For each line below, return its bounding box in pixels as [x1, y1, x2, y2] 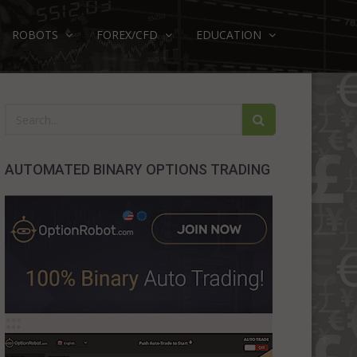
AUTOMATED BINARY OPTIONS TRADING [5, 161, 270, 178]
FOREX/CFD [96, 27, 161, 42]
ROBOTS [12, 27, 61, 42]
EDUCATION [196, 27, 265, 42]
